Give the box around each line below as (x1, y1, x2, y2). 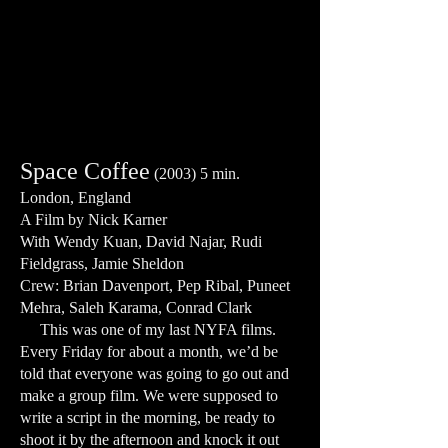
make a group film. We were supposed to (20, 387, 278, 404)
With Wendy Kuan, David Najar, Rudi (20, 233, 262, 250)
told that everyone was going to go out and (20, 365, 289, 382)
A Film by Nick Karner (20, 211, 167, 228)
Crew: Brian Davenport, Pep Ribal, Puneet (20, 277, 290, 294)
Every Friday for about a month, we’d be (20, 343, 278, 360)
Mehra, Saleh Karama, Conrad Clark (20, 299, 252, 316)
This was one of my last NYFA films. (20, 321, 276, 338)
